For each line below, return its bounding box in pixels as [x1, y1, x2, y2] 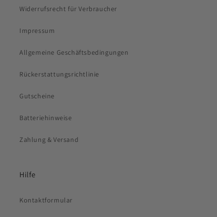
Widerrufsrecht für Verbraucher [19, 4, 117, 13]
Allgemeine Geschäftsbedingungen [19, 48, 129, 57]
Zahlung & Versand [19, 135, 79, 144]
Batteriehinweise [19, 113, 72, 122]
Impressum [19, 26, 55, 35]
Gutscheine [19, 92, 55, 100]
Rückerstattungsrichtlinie [19, 70, 99, 78]
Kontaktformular [19, 196, 73, 204]
